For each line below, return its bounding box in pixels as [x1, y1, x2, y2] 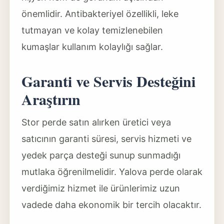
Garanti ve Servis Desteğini [21, 70, 195, 92]
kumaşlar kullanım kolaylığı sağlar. [21, 41, 163, 52]
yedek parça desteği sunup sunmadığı [21, 150, 180, 160]
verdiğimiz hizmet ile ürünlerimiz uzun [21, 183, 180, 193]
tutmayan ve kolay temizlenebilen [21, 25, 163, 35]
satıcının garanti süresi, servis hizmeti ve [21, 133, 191, 144]
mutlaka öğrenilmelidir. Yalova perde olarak [21, 166, 202, 177]
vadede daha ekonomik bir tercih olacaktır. [21, 199, 201, 210]
